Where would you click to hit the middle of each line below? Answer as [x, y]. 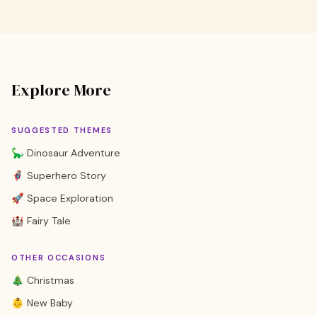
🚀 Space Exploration [62, 198]
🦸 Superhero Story [59, 175]
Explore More [61, 90]
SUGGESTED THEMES [62, 130]
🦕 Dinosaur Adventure [66, 153]
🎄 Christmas [43, 280]
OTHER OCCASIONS [59, 258]
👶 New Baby [42, 303]
